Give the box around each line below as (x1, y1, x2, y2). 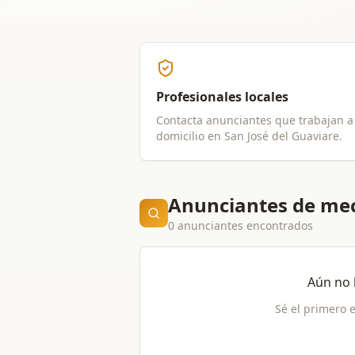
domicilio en (156, 128, 224, 143)
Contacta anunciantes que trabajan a (156, 113, 353, 128)
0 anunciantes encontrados (168, 218, 313, 233)
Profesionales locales (156, 88, 288, 105)
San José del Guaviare (224, 128, 339, 143)
